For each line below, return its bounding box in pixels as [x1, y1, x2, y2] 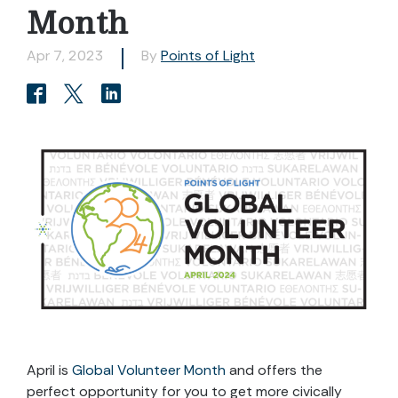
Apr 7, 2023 [27, 46, 104, 65]
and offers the [226, 360, 322, 379]
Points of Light [161, 46, 255, 65]
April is [27, 360, 72, 379]
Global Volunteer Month [72, 360, 226, 379]
